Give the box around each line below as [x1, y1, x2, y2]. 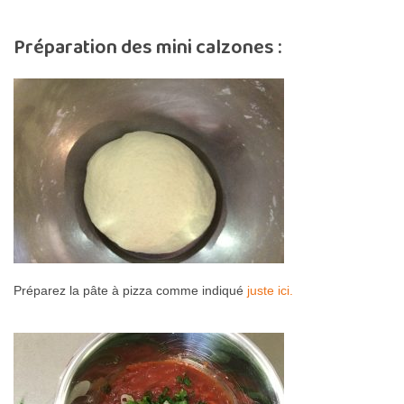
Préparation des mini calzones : [14, 32, 282, 65]
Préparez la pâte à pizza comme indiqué [14, 283, 247, 298]
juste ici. [247, 283, 293, 298]
